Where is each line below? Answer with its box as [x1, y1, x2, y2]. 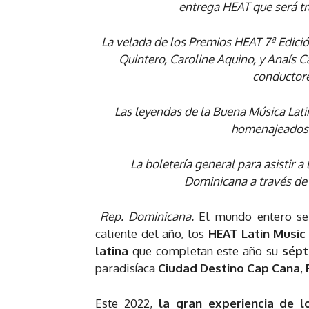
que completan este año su [132, 243, 282, 258]
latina [95, 243, 132, 258]
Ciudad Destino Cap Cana [158, 260, 300, 275]
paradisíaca [95, 260, 158, 275]
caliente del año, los [95, 226, 208, 241]
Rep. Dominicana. [100, 208, 199, 223]
